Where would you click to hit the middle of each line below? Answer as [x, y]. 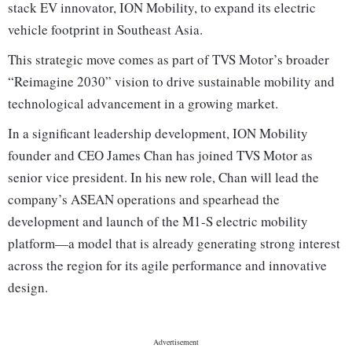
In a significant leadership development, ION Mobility [158, 134]
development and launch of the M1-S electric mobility [158, 222]
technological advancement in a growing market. [143, 104]
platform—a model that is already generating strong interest [174, 244]
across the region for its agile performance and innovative [167, 266]
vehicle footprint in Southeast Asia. [105, 30]
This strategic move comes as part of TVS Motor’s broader [169, 60]
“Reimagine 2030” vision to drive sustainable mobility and [171, 82]
